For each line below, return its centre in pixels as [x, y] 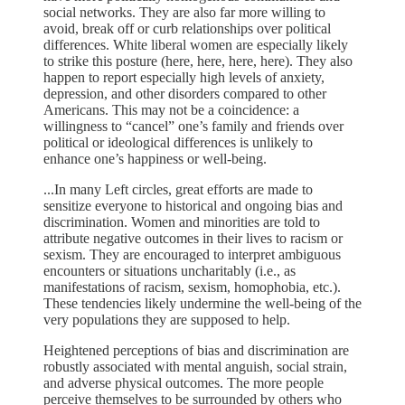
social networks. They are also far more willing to [184, 12]
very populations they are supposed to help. [167, 319]
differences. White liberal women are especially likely [196, 44]
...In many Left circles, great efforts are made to [178, 189]
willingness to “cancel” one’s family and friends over [193, 126]
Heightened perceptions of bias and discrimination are [196, 350]
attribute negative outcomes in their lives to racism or [193, 238]
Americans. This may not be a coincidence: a [171, 109]
